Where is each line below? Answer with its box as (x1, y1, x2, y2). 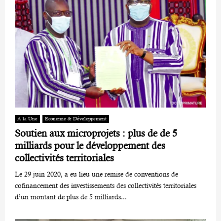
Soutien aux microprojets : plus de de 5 (15, 127, 177, 139)
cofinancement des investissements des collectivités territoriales (15, 181, 196, 189)
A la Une (17, 115, 37, 121)
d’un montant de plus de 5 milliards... (15, 192, 127, 201)
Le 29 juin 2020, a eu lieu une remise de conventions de (15, 170, 178, 178)
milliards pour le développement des (15, 140, 165, 151)
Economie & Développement (45, 115, 107, 121)
